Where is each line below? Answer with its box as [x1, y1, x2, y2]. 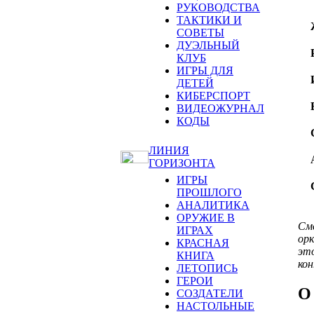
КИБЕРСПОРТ [177, 90, 250, 102]
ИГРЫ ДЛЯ [177, 64, 233, 76]
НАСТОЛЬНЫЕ [177, 300, 254, 312]
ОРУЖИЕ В [177, 212, 235, 224]
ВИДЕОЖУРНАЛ [177, 102, 264, 114]
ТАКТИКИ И [177, 14, 242, 26]
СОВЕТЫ [177, 27, 224, 39]
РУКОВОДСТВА [177, 1, 260, 13]
